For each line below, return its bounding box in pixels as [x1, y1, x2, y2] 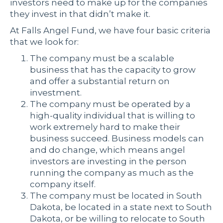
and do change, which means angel [30, 145, 185, 155]
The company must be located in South [30, 191, 202, 201]
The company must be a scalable [30, 53, 174, 64]
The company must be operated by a [30, 99, 191, 110]
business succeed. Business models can [30, 133, 204, 144]
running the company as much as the [30, 168, 194, 178]
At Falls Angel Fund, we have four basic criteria [10, 25, 211, 36]
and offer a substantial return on [30, 76, 170, 87]
